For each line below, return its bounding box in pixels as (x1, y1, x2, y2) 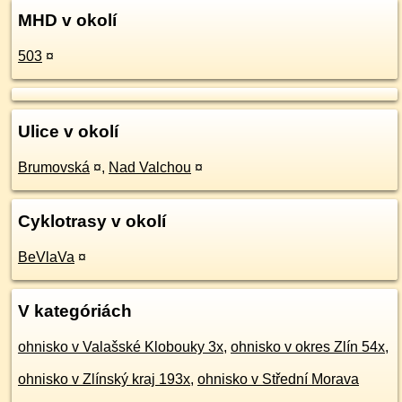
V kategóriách (18, 301, 132, 320)
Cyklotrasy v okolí (18, 212, 166, 231)
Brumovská (18, 160, 90, 175)
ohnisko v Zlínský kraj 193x (18, 371, 190, 387)
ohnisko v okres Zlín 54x (231, 339, 385, 354)
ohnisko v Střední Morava (197, 371, 359, 387)
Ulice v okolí (18, 122, 118, 141)
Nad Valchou (109, 160, 191, 175)
